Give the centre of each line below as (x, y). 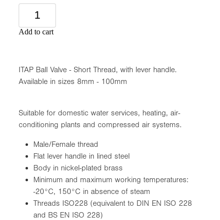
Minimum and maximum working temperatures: (111, 179)
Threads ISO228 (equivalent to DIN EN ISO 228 (113, 203)
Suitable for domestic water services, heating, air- (99, 113)
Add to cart (36, 31)
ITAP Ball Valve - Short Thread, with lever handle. (99, 69)
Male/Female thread (66, 144)
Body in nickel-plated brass (78, 168)
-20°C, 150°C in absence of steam (92, 191)
